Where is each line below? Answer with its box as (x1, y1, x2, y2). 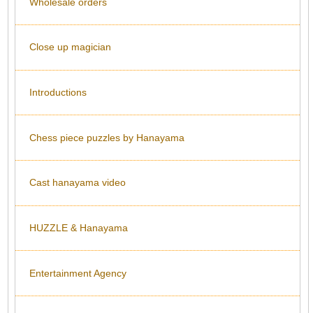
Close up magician (29, 41, 111, 53)
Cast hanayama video (29, 177, 126, 189)
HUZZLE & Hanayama (29, 222, 128, 234)
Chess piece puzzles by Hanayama (29, 131, 184, 143)
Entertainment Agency (29, 267, 126, 279)
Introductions (29, 86, 87, 98)
